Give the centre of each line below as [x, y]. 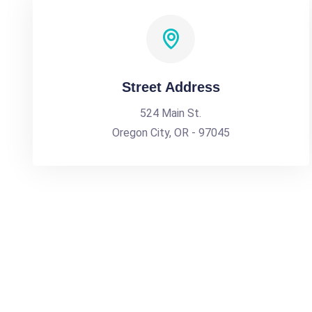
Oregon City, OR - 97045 [171, 133]
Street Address [171, 87]
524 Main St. [171, 113]
